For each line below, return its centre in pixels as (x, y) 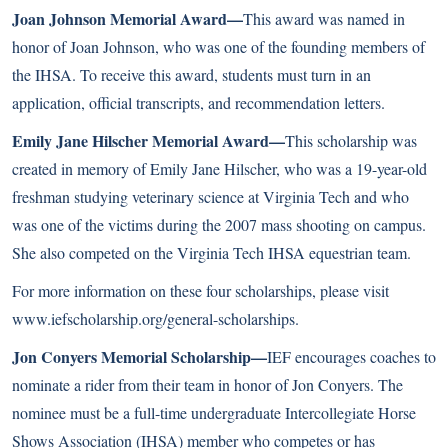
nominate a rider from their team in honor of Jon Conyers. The (207, 384)
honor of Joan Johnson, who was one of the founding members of (218, 46)
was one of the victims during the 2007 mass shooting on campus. (219, 224)
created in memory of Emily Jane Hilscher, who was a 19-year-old (219, 168)
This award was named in (324, 18)
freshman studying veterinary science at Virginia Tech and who (210, 196)
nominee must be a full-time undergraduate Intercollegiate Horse (214, 412)
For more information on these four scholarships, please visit (200, 290)
